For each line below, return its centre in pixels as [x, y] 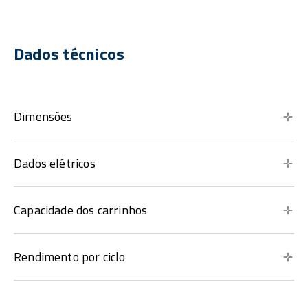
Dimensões [43, 117]
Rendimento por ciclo [70, 257]
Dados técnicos [69, 54]
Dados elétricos [55, 164]
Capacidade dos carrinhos [81, 210]
